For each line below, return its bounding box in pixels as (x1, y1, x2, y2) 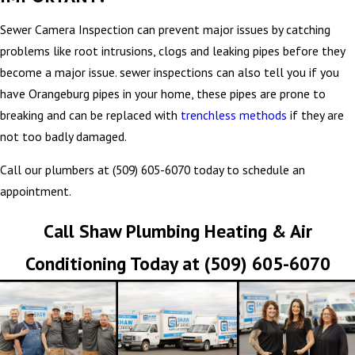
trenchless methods (181, 106, 287, 123)
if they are (287, 106, 344, 123)
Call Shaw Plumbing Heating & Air (43, 219, 312, 243)
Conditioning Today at (25, 251, 204, 276)
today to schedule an (190, 162, 305, 178)
